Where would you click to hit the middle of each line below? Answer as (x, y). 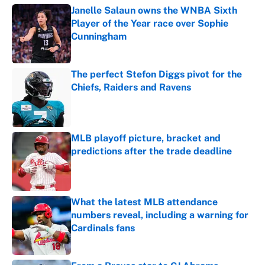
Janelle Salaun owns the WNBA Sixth (154, 11)
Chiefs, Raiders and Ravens (131, 88)
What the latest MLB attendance (144, 202)
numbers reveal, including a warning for (160, 215)
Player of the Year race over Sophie (150, 24)
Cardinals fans (103, 228)
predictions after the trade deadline (151, 151)
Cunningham (99, 37)
